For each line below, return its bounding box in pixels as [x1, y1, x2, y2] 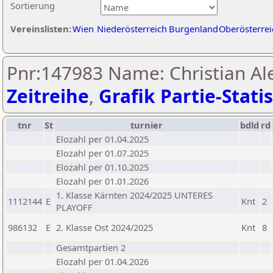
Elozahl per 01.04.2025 [56, 133, 149, 145]
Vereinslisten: [10, 23, 71, 35]
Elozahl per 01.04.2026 [56, 255, 149, 268]
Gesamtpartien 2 [56, 241, 126, 253]
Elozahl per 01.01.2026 [56, 175, 149, 187]
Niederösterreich [97, 23, 167, 35]
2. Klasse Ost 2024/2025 [56, 221, 153, 233]
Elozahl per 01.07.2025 [56, 147, 149, 159]
